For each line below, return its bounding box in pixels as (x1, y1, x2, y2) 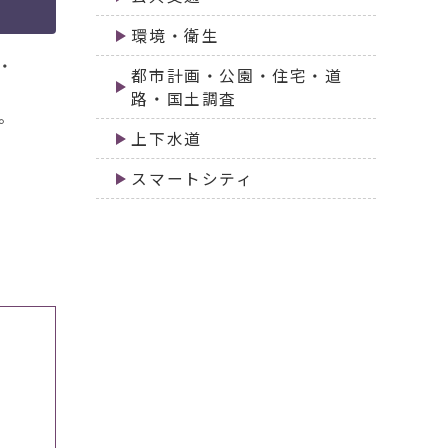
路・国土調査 (131, 87, 237, 111)
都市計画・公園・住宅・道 (131, 64, 343, 88)
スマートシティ (131, 167, 254, 191)
